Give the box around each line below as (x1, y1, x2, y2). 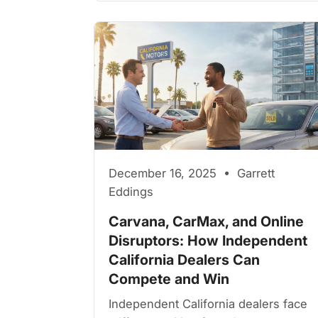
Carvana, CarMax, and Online (109, 212, 304, 230)
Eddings (109, 184, 153, 199)
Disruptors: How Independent (109, 231, 307, 249)
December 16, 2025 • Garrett (109, 165, 275, 180)
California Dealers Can (109, 251, 260, 268)
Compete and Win (109, 270, 229, 287)
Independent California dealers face (109, 296, 307, 311)
